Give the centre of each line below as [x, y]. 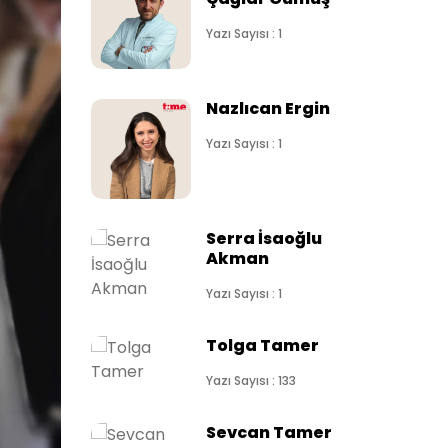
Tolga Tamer [262, 345]
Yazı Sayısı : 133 [251, 380]
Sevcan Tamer [269, 432]
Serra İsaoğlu [264, 238]
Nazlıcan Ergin [268, 108]
